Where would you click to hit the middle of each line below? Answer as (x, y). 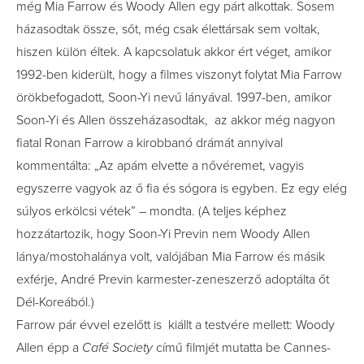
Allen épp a (49, 347)
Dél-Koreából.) (55, 302)
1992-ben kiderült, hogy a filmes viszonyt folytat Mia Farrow (179, 74)
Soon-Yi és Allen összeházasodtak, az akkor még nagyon (176, 120)
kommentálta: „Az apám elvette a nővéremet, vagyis (160, 165)
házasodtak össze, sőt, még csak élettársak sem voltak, (168, 29)
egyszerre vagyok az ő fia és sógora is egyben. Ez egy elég (182, 188)
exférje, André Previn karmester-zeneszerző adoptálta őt (173, 279)
